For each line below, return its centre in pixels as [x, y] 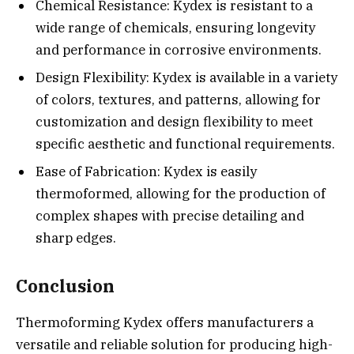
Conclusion [65, 286]
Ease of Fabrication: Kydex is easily [146, 172]
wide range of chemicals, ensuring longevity [175, 27]
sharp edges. [76, 238]
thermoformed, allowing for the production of [181, 194]
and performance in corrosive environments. [179, 49]
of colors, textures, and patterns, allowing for [178, 100]
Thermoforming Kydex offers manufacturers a [165, 323]
